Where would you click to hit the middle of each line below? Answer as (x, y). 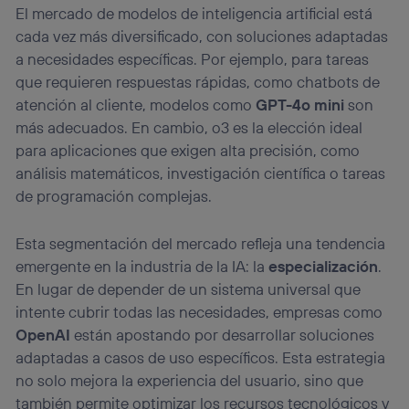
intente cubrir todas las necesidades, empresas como (199, 312)
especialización (324, 267)
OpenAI (43, 335)
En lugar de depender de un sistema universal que (189, 289)
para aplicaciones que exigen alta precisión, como (188, 151)
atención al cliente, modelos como (136, 105)
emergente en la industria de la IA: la (142, 267)
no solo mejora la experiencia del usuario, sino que (190, 381)
